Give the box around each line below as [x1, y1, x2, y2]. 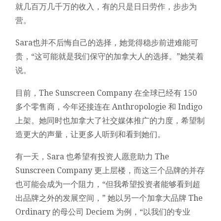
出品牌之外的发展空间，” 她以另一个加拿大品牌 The [15, 193, 203, 203]
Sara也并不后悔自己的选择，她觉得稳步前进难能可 [15, 38, 199, 48]
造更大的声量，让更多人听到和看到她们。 [15, 129, 166, 139]
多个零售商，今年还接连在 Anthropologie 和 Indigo [15, 102, 203, 111]
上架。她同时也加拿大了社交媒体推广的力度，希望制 [15, 115, 205, 125]
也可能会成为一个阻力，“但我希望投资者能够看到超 [15, 180, 201, 189]
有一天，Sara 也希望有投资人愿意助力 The [15, 152, 170, 162]
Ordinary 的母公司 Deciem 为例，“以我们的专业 [15, 207, 191, 217]
